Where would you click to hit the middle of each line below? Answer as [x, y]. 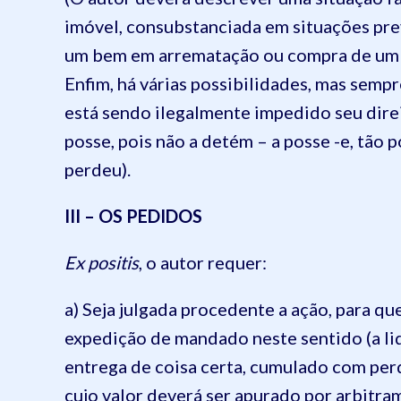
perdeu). [98, 169]
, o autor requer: [203, 262]
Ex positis [102, 262]
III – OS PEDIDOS [133, 215]
